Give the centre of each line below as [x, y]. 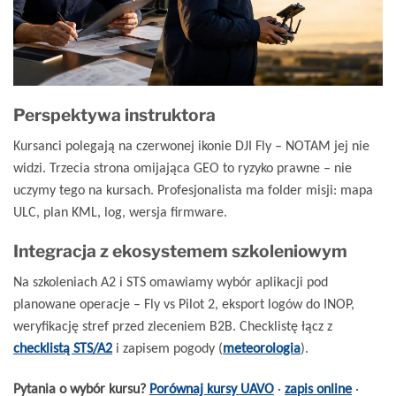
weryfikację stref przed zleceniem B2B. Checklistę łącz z [173, 325]
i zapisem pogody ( [168, 347]
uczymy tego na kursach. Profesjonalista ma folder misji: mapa [193, 189]
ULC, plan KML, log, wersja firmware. [120, 211]
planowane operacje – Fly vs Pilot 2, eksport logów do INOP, [184, 303]
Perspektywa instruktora [114, 114]
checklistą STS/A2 [63, 347]
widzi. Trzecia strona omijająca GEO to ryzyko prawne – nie [183, 167]
